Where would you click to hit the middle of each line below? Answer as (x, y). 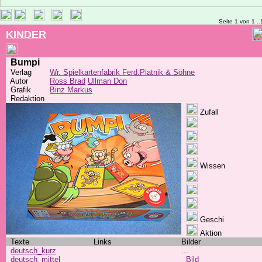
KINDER (26, 35)
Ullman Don (107, 81)
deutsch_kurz (33, 251)
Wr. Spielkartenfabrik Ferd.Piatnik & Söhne (122, 72)
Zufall (208, 112)
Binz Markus (71, 90)
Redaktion (25, 99)
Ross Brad (68, 81)
